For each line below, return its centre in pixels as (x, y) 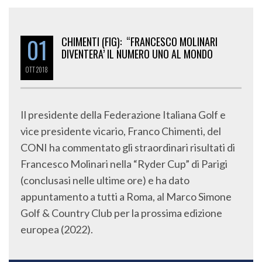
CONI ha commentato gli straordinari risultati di (128, 147)
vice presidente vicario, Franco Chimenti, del (121, 131)
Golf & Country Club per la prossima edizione (121, 213)
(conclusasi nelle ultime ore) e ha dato (105, 180)
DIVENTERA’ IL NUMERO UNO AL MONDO (137, 54)
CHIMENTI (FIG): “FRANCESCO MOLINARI (139, 42)
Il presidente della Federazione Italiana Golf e (123, 115)
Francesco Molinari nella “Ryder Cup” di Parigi (124, 164)
